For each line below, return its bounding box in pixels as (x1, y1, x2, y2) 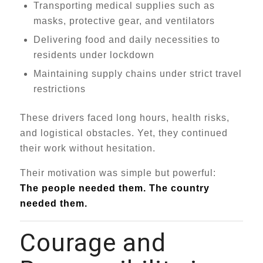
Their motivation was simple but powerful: (19, 168, 216, 178)
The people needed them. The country (19, 183, 210, 193)
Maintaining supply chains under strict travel (33, 69, 242, 79)
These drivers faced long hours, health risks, (19, 113, 230, 123)
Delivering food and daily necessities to (33, 35, 220, 45)
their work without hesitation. (19, 143, 156, 153)
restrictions (33, 84, 86, 94)
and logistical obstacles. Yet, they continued (19, 128, 228, 138)
